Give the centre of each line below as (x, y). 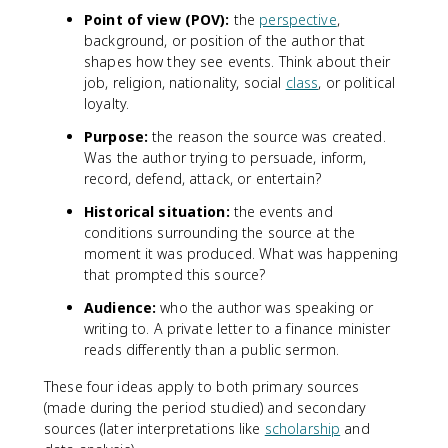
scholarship (302, 428)
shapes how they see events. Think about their (237, 61)
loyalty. (107, 103)
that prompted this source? (175, 274)
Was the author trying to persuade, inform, (225, 157)
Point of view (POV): (157, 19)
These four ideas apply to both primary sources (202, 386)
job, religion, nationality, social (185, 82)
